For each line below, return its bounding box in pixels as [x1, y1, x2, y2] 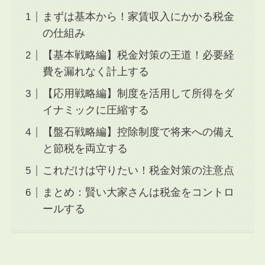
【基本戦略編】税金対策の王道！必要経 [42, 49, 234, 62]
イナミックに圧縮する [42, 104, 149, 117]
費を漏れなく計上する [42, 66, 149, 78]
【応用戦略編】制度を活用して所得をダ [42, 88, 234, 100]
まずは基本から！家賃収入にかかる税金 [42, 11, 234, 23]
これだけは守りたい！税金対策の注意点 [42, 164, 234, 177]
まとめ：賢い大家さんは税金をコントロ [42, 186, 234, 199]
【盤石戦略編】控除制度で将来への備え [42, 126, 234, 138]
